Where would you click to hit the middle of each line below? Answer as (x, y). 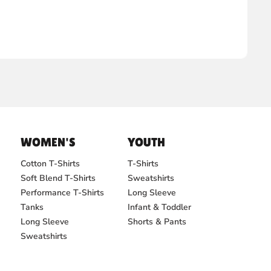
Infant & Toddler (160, 207)
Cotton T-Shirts (51, 164)
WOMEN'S (48, 142)
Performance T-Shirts (63, 193)
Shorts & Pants (157, 222)
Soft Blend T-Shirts (58, 178)
